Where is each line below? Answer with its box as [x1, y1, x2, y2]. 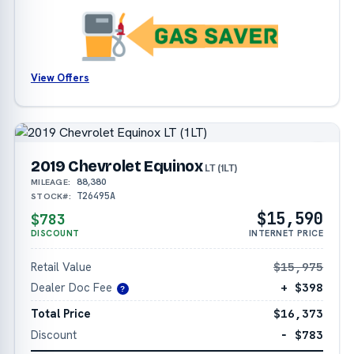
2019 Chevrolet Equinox [30, 156, 203, 175]
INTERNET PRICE [249, 228, 324, 239]
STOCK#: [30, 190, 72, 201]
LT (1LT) [202, 160, 239, 175]
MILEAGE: [30, 175, 71, 187]
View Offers [30, 70, 89, 85]
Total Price [30, 306, 91, 322]
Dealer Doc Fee [30, 280, 112, 296]
